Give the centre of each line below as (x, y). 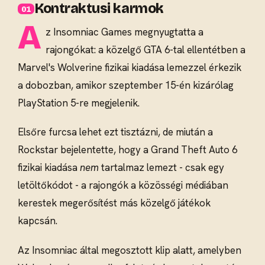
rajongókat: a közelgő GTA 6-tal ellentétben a (145, 49)
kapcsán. (38, 221)
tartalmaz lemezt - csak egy (161, 168)
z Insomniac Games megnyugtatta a (124, 32)
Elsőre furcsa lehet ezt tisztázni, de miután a (115, 132)
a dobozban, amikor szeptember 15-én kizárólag (126, 85)
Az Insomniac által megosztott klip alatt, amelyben (130, 250)
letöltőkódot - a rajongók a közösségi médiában (123, 185)
